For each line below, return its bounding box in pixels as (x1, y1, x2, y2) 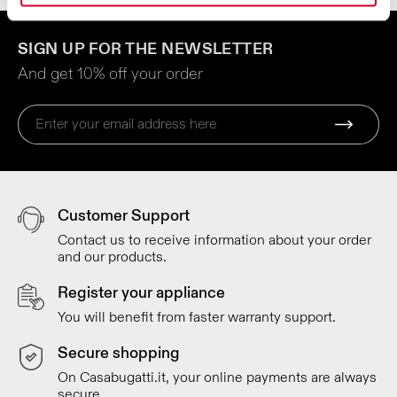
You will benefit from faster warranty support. (58, 307, 336, 326)
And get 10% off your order (18, 63, 203, 84)
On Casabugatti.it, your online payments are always (58, 368, 377, 386)
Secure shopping (58, 342, 180, 363)
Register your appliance (58, 282, 225, 303)
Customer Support (58, 205, 190, 226)
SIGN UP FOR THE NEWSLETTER (18, 38, 274, 59)
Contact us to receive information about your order (58, 230, 371, 249)
